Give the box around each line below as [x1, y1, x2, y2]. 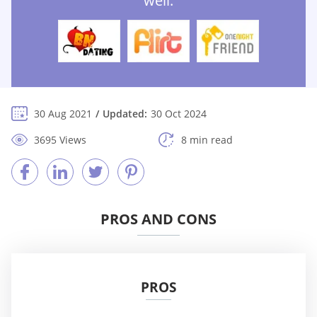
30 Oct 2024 [151, 107, 207, 121]
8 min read [181, 133, 233, 147]
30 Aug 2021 [34, 107, 92, 121]
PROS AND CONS [100, 209, 217, 229]
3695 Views [34, 133, 86, 147]
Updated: [103, 107, 147, 121]
